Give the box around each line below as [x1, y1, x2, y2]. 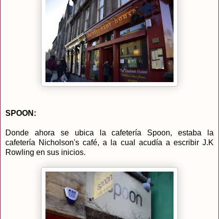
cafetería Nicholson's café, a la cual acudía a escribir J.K [5, 138, 214, 147]
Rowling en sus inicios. [5, 148, 86, 157]
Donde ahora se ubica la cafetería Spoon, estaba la [5, 129, 214, 137]
